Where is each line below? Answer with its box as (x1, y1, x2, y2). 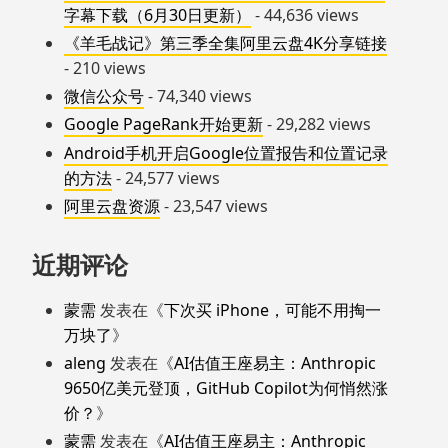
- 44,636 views (251, 3, 359, 26)
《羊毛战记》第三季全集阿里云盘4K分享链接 (64, 32, 387, 55)
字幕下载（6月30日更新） (64, 3, 251, 26)
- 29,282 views (263, 113, 371, 136)
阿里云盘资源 (64, 194, 160, 217)
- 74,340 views (144, 85, 252, 108)
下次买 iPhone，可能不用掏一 (164, 298, 381, 321)
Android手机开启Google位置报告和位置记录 (64, 141, 388, 164)
